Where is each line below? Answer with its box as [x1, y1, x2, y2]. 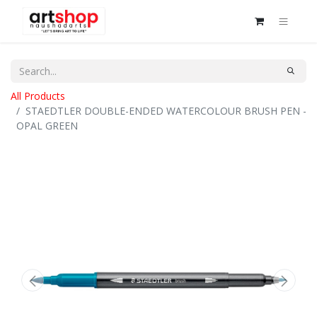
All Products [11, 89, 65, 103]
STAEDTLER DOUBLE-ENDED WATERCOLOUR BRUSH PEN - [25, 104, 306, 117]
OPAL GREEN [16, 119, 78, 132]
